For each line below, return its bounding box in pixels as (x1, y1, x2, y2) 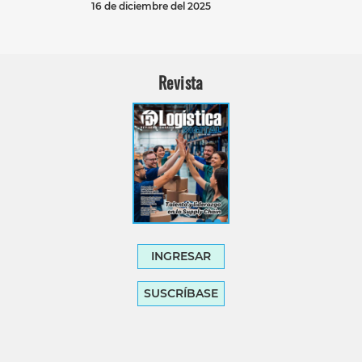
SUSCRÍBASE (144, 286, 218, 301)
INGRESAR (151, 249, 211, 264)
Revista (158, 70, 204, 95)
